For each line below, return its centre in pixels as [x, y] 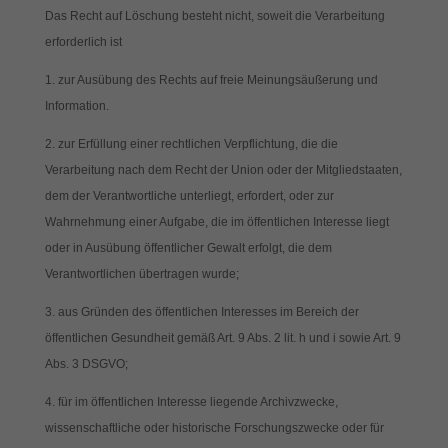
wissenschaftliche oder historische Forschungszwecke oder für [214, 428]
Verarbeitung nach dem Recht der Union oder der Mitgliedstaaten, [223, 170]
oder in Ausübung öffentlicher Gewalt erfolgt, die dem [188, 248]
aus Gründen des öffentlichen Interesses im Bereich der [208, 312]
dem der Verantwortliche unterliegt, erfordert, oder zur [189, 196]
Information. [76, 106]
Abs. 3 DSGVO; [86, 364]
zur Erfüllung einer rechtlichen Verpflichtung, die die [197, 144]
